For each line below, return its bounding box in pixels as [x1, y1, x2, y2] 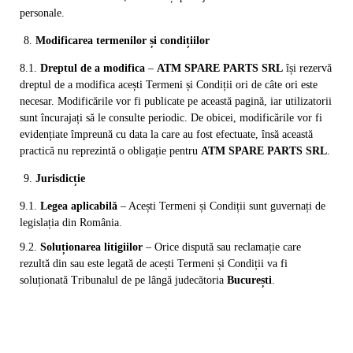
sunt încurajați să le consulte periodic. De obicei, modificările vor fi [20, 111, 322, 124]
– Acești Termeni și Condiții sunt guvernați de [117, 199, 325, 212]
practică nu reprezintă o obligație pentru [20, 144, 201, 157]
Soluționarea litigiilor [40, 240, 143, 253]
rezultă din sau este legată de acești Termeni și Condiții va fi [20, 257, 288, 269]
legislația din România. [20, 216, 122, 229]
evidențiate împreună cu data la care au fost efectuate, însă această [20, 128, 313, 140]
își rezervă [283, 61, 332, 74]
